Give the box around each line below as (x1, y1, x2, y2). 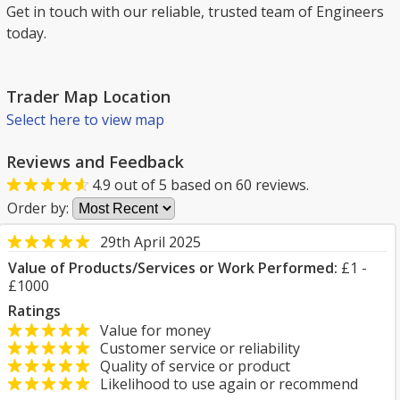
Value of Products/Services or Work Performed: (8, 258, 337, 278)
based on (167, 175, 236, 195)
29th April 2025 (100, 232, 201, 252)
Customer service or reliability (89, 338, 300, 358)
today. (6, 23, 46, 43)
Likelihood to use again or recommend (89, 374, 358, 394)
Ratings (8, 301, 61, 321)
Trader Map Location (6, 86, 171, 107)
